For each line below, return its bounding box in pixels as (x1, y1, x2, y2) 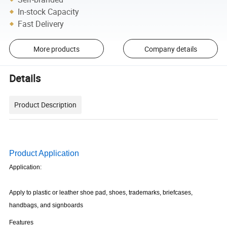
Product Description (14, 99, 77, 109)
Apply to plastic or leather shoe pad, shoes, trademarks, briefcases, (9, 188, 193, 196)
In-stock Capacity (18, 6, 80, 17)
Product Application (9, 148, 80, 158)
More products (33, 44, 80, 54)
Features (9, 218, 34, 226)
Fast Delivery (18, 18, 64, 29)
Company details (144, 44, 197, 54)
